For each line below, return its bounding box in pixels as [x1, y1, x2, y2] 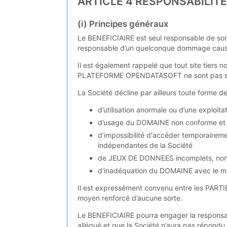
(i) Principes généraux [78, 18, 168, 29]
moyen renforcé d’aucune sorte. [78, 194, 182, 203]
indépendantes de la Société [98, 141, 193, 150]
